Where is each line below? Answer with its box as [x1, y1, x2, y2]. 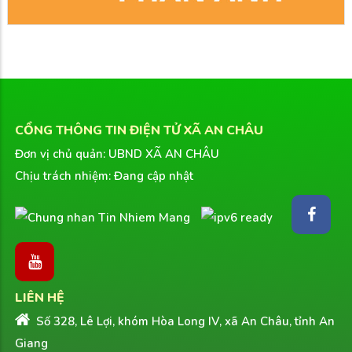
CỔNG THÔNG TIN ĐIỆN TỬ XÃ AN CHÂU [15, 122, 263, 140]
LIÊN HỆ [15, 289, 64, 307]
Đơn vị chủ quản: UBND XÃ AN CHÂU [15, 146, 219, 163]
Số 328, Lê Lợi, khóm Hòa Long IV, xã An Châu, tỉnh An [33, 313, 335, 330]
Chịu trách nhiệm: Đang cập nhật [15, 168, 193, 185]
